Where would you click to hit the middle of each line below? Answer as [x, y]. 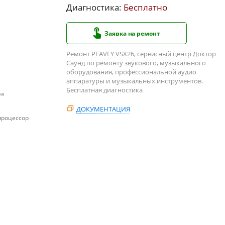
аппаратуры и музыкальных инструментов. [135, 81]
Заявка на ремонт [132, 33]
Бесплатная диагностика [104, 90]
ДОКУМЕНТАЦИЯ [103, 109]
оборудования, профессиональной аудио [131, 72]
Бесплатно [145, 7]
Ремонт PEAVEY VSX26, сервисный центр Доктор [141, 53]
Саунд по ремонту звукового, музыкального [136, 63]
